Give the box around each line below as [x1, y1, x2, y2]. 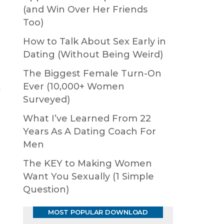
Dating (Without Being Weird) [23, 49, 163, 60]
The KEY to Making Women [23, 158, 152, 169]
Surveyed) [23, 94, 70, 105]
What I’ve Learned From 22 [23, 113, 151, 124]
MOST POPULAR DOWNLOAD [47, 208, 148, 216]
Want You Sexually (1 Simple [23, 171, 154, 182]
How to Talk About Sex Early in [23, 36, 166, 47]
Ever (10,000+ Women [23, 81, 124, 92]
